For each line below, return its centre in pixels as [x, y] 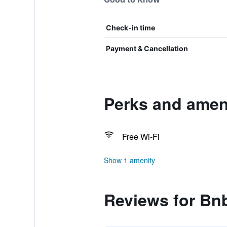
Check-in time [130, 28]
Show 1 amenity [129, 160]
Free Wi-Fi [141, 137]
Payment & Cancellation [147, 48]
